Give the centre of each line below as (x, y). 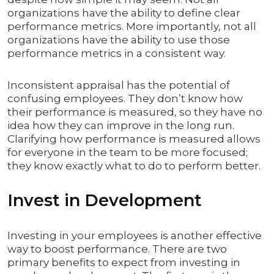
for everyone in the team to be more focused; (128, 153)
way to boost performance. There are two (117, 249)
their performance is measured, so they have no (135, 112)
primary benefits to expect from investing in (124, 263)
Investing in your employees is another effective (135, 236)
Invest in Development (105, 201)
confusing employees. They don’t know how (125, 99)
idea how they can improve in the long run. (121, 126)
